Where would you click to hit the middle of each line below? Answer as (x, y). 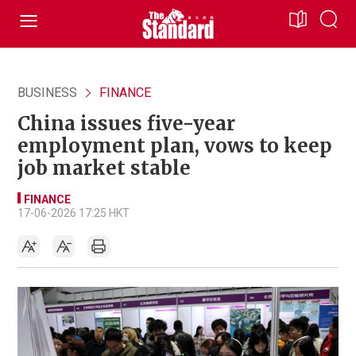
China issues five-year (126, 124)
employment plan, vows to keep (175, 146)
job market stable (104, 168)
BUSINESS (47, 93)
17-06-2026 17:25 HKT (74, 213)
